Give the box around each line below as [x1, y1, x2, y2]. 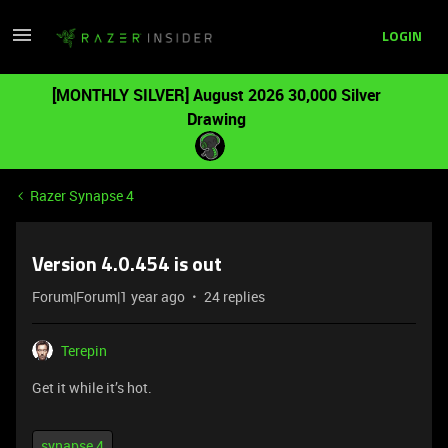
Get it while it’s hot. [32, 378, 152, 397]
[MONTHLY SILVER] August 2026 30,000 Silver [51, 84, 381, 106]
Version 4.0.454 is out [32, 256, 222, 276]
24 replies [204, 287, 265, 306]
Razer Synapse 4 [30, 186, 134, 205]
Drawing [186, 108, 246, 130]
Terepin [61, 341, 107, 360]
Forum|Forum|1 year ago [32, 287, 185, 306]
